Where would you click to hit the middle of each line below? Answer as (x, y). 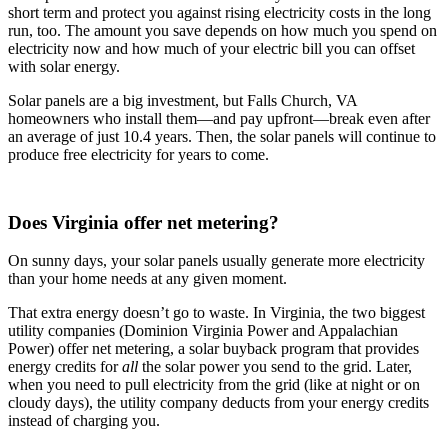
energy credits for (65, 367)
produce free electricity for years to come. (138, 154)
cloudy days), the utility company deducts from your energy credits (218, 403)
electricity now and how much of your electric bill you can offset (211, 48)
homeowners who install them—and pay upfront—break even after (219, 118)
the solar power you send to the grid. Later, (275, 367)
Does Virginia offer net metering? (143, 222)
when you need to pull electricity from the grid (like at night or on (214, 385)
